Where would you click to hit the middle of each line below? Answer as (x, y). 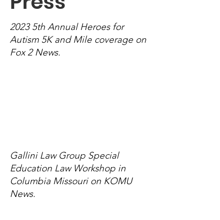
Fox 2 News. (35, 52)
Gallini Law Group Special (64, 155)
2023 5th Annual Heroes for (67, 27)
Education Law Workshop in (68, 168)
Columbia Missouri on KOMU (71, 181)
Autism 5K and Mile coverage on (78, 40)
